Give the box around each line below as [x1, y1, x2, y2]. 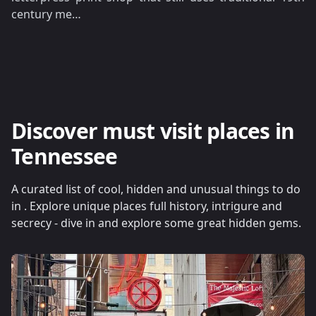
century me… [11, 6, 81, 22]
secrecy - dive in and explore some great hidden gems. [11, 215, 301, 231]
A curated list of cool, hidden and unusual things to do [11, 181, 300, 197]
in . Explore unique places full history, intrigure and [11, 198, 282, 214]
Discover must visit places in [11, 116, 295, 145]
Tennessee [11, 142, 118, 171]
